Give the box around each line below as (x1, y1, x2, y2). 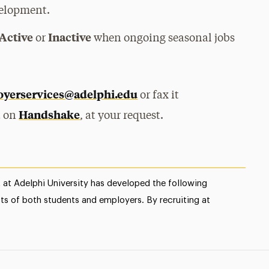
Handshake (19, 107, 80, 122)
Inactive (48, 29, 92, 44)
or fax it (138, 90, 180, 101)
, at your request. (80, 110, 164, 121)
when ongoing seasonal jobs (91, 33, 235, 44)
